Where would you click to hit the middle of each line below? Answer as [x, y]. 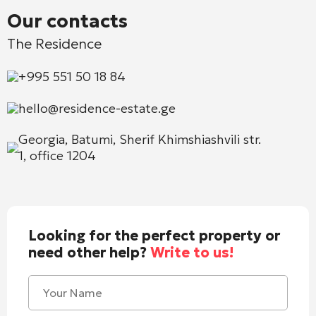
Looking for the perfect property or [154, 235]
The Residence [54, 43]
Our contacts [67, 21]
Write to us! [192, 252]
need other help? [89, 252]
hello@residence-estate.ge [97, 108]
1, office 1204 [57, 155]
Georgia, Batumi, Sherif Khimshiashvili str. [140, 139]
